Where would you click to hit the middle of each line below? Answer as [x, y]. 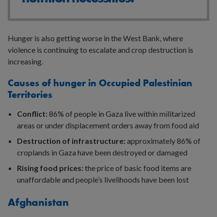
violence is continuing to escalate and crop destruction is [101, 49]
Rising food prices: [51, 168]
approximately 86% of [163, 140]
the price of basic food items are [138, 168]
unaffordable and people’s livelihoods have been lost [103, 179]
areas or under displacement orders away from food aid [108, 125]
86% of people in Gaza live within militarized [122, 113]
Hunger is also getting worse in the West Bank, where [95, 38]
